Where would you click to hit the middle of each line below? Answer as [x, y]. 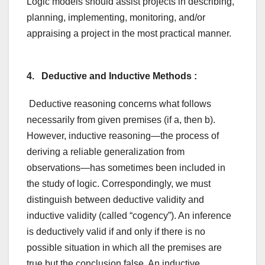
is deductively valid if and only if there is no [116, 232]
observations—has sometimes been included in [126, 168]
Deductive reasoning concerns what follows [120, 104]
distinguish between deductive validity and [115, 200]
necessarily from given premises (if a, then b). [121, 120]
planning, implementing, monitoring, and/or [116, 18]
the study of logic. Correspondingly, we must [119, 184]
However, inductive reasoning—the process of [123, 136]
